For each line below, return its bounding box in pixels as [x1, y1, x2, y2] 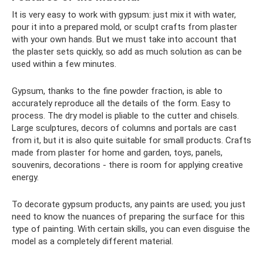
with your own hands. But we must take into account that [12, 34, 237, 45]
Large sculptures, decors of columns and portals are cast [12, 123, 237, 133]
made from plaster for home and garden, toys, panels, [12, 147, 222, 158]
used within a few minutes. [12, 59, 116, 69]
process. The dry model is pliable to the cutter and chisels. [12, 110, 239, 121]
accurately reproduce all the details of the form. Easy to [12, 98, 231, 109]
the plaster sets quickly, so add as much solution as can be [12, 46, 242, 57]
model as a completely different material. [12, 236, 173, 247]
